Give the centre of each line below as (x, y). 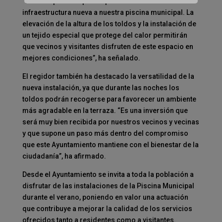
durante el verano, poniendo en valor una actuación (105, 197)
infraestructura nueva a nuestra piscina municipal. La (108, 12)
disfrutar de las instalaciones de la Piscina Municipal (108, 186)
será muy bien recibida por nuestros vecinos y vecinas (111, 122)
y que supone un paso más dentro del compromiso (105, 133)
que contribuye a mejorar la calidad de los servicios (107, 208)
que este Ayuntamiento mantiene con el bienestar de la (110, 144)
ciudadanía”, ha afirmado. (64, 156)
